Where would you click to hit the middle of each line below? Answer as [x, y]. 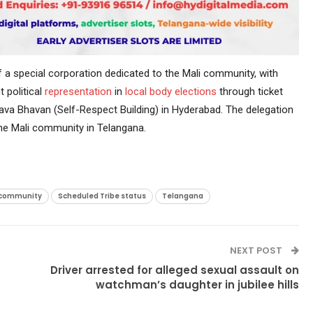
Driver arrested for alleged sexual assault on [175, 270]
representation [78, 91]
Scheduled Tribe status [102, 196]
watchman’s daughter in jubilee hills [198, 284]
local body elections [170, 91]
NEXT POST [257, 250]
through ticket [249, 91]
